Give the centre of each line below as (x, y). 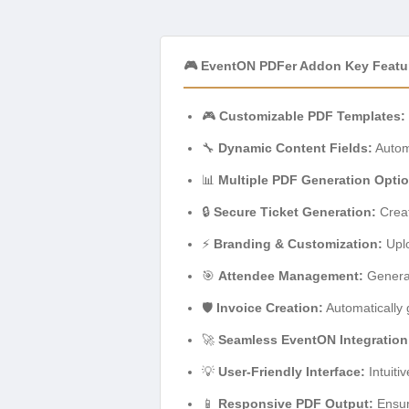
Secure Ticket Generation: (295, 212)
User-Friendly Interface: (292, 372)
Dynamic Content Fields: (295, 148)
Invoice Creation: (270, 308)
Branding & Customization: (298, 244)
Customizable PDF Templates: (312, 116)
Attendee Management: (291, 276)
